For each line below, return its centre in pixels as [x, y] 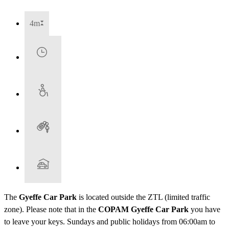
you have [204, 210]
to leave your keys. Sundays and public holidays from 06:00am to [110, 222]
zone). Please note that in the [51, 210]
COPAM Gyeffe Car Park [143, 210]
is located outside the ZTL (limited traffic [143, 197]
